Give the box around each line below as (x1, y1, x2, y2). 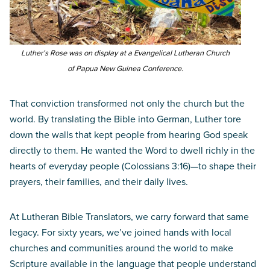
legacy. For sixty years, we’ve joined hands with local (10, 225, 231, 239)
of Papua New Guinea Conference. (67, 63, 183, 74)
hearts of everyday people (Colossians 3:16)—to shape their (10, 159, 256, 172)
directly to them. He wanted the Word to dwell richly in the (10, 143, 255, 157)
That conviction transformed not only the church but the (10, 96, 245, 110)
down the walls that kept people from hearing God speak (10, 128, 248, 141)
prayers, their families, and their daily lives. (10, 175, 188, 188)
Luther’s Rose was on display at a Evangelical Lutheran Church (21, 47, 230, 58)
